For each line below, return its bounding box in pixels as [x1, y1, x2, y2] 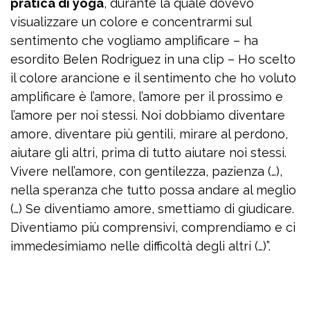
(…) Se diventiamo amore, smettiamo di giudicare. [10, 201, 294, 217]
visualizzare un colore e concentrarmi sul [10, 15, 251, 30]
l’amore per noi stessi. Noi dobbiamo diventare [10, 108, 285, 123]
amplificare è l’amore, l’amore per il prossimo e [10, 89, 283, 104]
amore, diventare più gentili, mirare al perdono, [10, 127, 288, 142]
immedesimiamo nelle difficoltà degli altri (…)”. [10, 239, 271, 254]
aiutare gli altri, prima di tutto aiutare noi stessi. [10, 145, 286, 161]
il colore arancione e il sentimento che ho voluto [10, 71, 296, 86]
